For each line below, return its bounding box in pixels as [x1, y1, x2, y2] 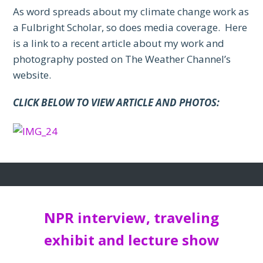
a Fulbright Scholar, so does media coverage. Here [13, 20, 248, 34]
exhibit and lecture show [43, 230, 220, 249]
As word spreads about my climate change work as [13, 4, 249, 18]
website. [13, 68, 52, 82]
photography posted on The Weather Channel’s [13, 52, 231, 66]
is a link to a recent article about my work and [13, 36, 225, 50]
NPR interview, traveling [44, 207, 219, 227]
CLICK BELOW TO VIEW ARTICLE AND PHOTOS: [13, 95, 220, 109]
